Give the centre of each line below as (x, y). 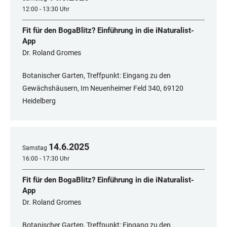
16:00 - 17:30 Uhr (46, 159)
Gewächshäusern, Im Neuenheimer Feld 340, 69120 (103, 88)
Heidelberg (39, 101)
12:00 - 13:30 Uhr (46, 9)
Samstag (35, 148)
